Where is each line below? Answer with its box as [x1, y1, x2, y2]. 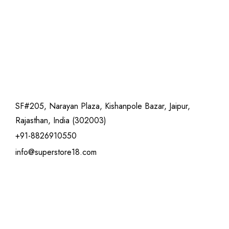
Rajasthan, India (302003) [15, 114, 106, 126]
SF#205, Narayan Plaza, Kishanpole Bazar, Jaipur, [15, 100, 190, 112]
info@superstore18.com [15, 146, 97, 158]
